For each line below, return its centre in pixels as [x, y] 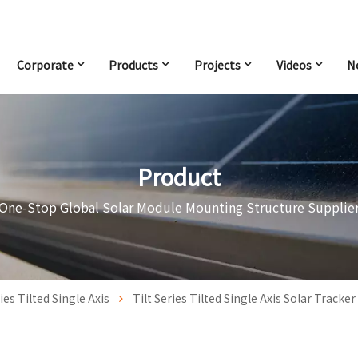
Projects [217, 66]
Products [134, 66]
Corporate [45, 66]
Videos [294, 66]
